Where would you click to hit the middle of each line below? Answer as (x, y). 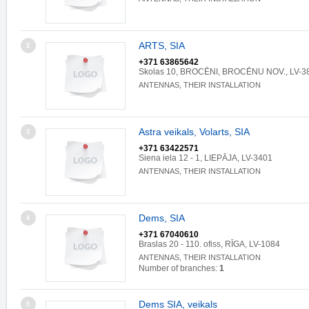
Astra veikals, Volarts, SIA (194, 132)
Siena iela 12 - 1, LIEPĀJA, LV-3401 (206, 158)
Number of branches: (179, 268)
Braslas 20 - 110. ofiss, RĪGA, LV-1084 (209, 244)
